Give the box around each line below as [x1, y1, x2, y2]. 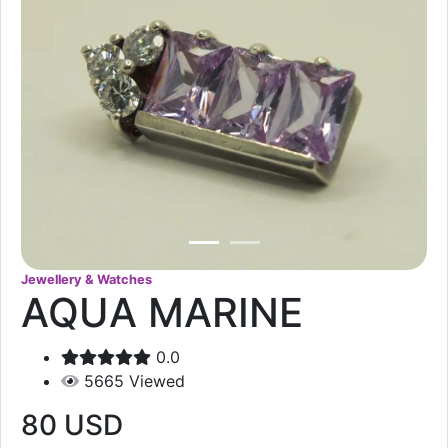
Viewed [129, 370, 185, 391]
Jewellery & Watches [21, 271, 152, 287]
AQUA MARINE [21, 287, 303, 337]
